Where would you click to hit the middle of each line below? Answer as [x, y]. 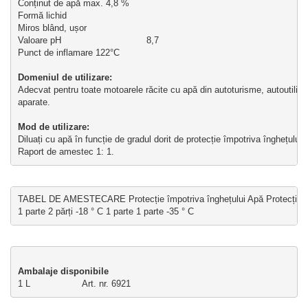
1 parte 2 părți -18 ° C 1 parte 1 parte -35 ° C [106, 212]
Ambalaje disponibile [63, 272]
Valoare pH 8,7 [88, 41]
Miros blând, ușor [52, 28]
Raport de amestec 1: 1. [66, 152]
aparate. [34, 102]
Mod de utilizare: [55, 127]
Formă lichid [42, 16]
